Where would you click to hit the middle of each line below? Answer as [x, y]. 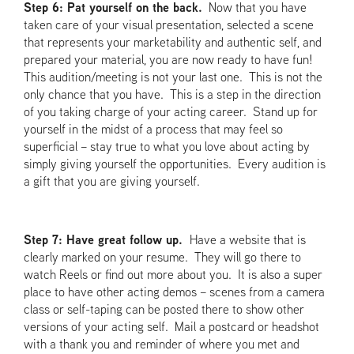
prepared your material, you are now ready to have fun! [170, 60]
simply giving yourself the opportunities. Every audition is [175, 164]
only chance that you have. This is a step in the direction [173, 95]
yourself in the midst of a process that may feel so [154, 130]
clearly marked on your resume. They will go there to [163, 258]
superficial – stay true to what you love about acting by [167, 147]
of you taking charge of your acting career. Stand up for [171, 112]
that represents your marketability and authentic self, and [173, 43]
